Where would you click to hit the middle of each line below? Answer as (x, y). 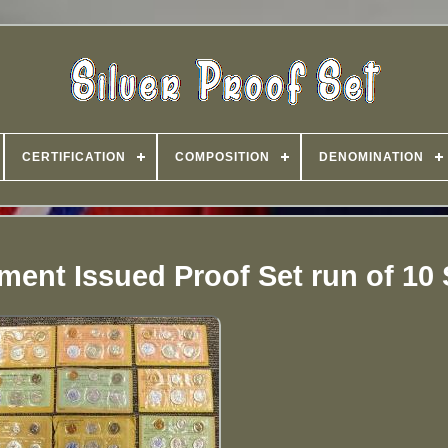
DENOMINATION (371, 157)
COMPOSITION (222, 157)
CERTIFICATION (73, 157)
